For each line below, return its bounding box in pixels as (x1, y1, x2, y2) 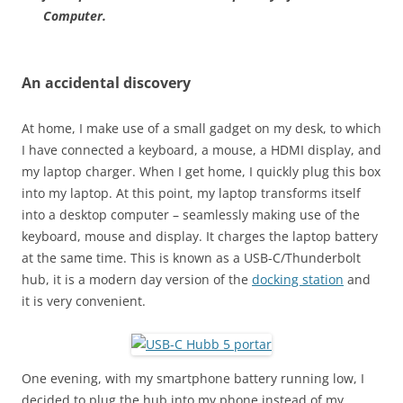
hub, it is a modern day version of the (22, 271, 252, 289)
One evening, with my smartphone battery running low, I (22, 370, 364, 388)
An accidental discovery (22, 73, 191, 94)
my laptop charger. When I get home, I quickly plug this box (22, 163, 381, 181)
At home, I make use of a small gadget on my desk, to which (22, 120, 381, 138)
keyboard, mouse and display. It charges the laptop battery (22, 228, 378, 246)
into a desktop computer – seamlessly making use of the (22, 206, 360, 224)
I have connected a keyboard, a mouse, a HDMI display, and (22, 141, 381, 159)
